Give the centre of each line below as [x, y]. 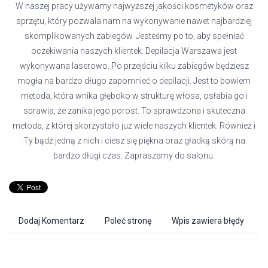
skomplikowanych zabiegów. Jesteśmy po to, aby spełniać [134, 36]
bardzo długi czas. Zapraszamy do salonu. [134, 156]
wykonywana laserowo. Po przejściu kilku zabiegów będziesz [134, 66]
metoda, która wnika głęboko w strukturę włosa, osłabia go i [134, 96]
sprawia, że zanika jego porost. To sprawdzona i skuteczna [134, 111]
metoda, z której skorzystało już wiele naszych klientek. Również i [134, 126]
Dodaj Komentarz [51, 221]
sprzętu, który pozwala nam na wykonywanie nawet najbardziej [134, 21]
